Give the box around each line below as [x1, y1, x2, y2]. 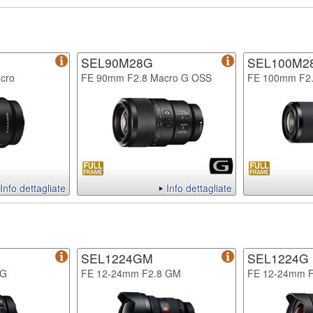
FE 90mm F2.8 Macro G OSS [81, 70, 212, 85]
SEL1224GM [81, 249, 153, 267]
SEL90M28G [81, 53, 153, 71]
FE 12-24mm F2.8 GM [81, 265, 181, 280]
